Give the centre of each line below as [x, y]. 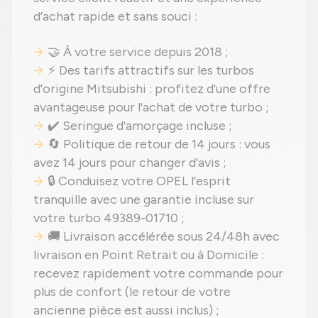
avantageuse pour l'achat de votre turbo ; [151, 108]
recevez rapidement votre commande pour [158, 274]
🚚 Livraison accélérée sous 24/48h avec [164, 237]
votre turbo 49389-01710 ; [109, 218]
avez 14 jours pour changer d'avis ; [130, 163]
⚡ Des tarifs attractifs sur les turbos [151, 71]
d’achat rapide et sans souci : [115, 17]
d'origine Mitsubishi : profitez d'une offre [152, 89]
